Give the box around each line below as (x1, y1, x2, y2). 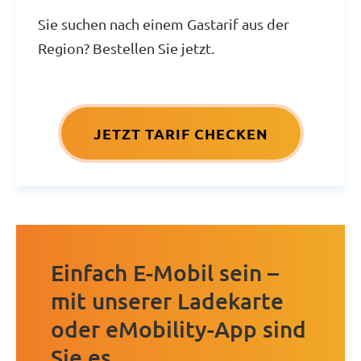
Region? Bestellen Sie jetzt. (38, 39, 214, 56)
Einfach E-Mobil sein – (50, 259, 279, 287)
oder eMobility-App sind (50, 315, 306, 343)
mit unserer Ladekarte (50, 287, 284, 315)
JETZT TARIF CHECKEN (93, 123, 268, 143)
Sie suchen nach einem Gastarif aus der (38, 15, 289, 32)
